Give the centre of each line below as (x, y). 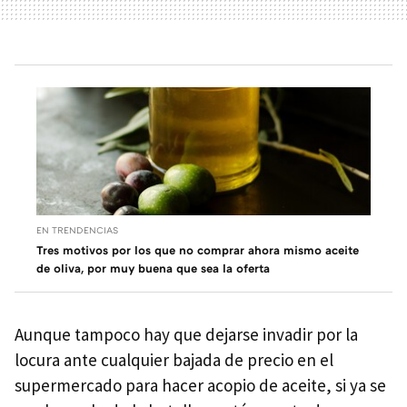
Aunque (43, 334)
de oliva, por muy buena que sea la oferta (153, 268)
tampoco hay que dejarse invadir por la (216, 334)
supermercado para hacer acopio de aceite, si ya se (200, 385)
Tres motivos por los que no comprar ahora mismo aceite (198, 249)
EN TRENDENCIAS (77, 229)
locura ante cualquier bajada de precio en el (174, 359)
